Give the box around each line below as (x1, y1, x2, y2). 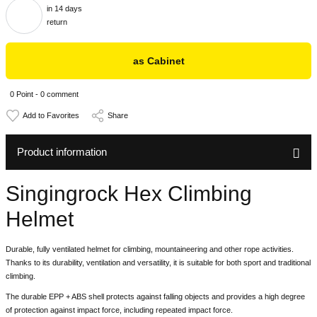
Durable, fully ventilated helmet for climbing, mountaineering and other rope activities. (6, 245, 294, 253)
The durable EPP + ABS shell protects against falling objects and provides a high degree (6, 292, 305, 301)
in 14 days (47, 4, 82, 13)
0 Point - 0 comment (10, 90, 79, 98)
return (47, 18, 67, 26)
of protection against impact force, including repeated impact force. (6, 306, 233, 314)
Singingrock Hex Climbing (6, 182, 252, 205)
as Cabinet (132, 55, 185, 67)
